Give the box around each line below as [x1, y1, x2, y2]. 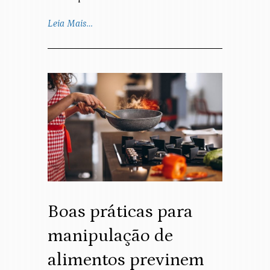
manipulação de [48, 225, 173, 246]
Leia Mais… [48, 18, 93, 30]
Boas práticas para [48, 201, 193, 222]
